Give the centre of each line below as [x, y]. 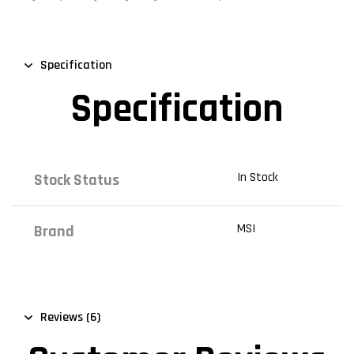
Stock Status [77, 180]
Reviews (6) [70, 318]
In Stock [257, 177]
